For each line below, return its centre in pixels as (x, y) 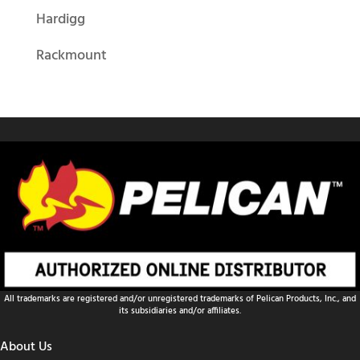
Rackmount (71, 56)
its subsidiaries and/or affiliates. (180, 311)
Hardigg (60, 20)
